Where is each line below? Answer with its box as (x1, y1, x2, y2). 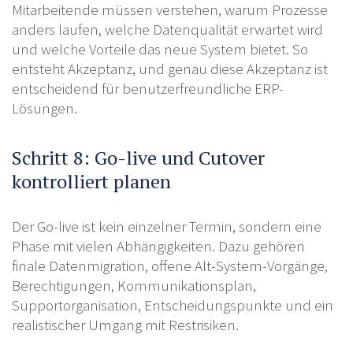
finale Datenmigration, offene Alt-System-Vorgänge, (11, 255, 328, 275)
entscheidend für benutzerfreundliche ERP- (11, 78, 284, 98)
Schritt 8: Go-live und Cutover (11, 144, 265, 170)
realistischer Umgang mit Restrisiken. (11, 314, 239, 334)
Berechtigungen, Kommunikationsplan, (11, 275, 256, 295)
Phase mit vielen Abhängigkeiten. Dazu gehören (11, 236, 305, 255)
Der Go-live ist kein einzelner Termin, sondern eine (11, 216, 321, 236)
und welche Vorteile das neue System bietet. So (11, 39, 308, 58)
